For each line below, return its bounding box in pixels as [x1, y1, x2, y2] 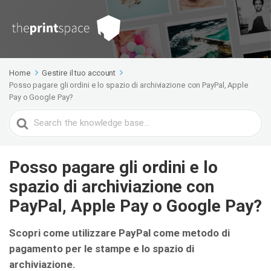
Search [9, 111, 41, 123]
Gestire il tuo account [42, 68, 116, 77]
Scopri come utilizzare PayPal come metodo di [9, 227, 230, 239]
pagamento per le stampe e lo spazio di [9, 243, 194, 255]
